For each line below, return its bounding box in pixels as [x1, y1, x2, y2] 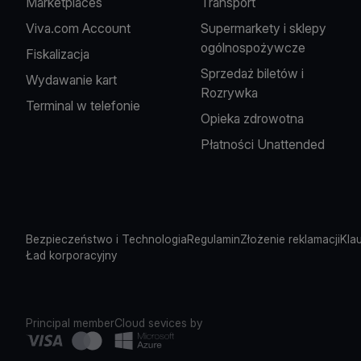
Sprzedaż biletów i [201, 65, 305, 81]
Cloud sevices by [114, 316, 202, 330]
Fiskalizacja [26, 46, 89, 62]
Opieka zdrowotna [201, 110, 305, 127]
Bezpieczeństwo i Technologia [26, 232, 187, 246]
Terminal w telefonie [26, 98, 140, 114]
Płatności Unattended [201, 136, 326, 152]
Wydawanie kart [26, 72, 117, 88]
